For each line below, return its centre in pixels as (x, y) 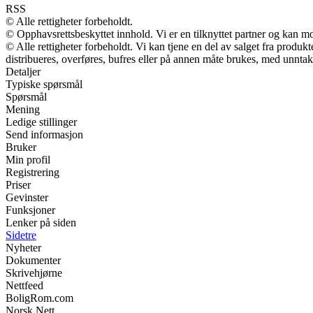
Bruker (21, 147)
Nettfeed (24, 286)
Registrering (32, 173)
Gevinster (27, 198)
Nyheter (23, 248)
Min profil (28, 160)
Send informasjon (44, 135)
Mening (23, 110)
